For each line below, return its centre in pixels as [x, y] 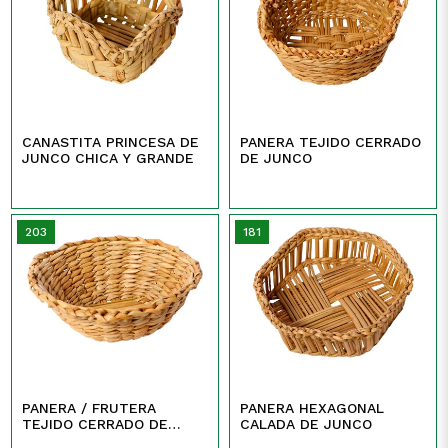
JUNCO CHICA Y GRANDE [108, 157]
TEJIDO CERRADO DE [95, 424]
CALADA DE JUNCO [306, 424]
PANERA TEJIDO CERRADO [269, 141]
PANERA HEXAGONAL [269, 408]
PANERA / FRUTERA [89, 408]
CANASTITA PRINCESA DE [111, 141]
